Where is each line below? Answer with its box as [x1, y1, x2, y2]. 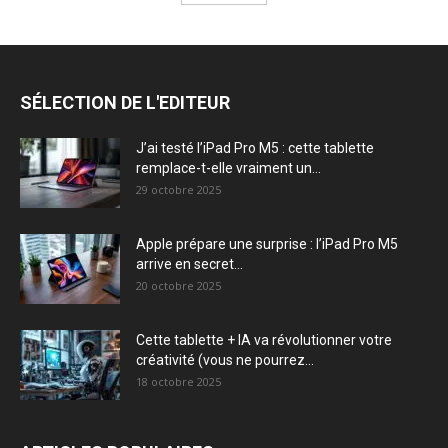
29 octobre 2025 [136, 182, 221, 198]
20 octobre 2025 [136, 278, 221, 294]
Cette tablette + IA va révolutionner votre [136, 332, 392, 349]
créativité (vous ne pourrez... [136, 352, 314, 369]
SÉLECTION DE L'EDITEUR [20, 92, 230, 114]
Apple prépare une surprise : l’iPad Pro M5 [136, 236, 398, 253]
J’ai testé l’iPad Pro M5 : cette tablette [136, 140, 374, 157]
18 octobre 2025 [136, 374, 221, 390]
